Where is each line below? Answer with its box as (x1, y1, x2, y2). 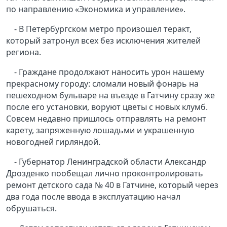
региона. (6, 47, 41, 58)
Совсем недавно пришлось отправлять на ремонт (6, 113, 206, 125)
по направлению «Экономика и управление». (6, 4, 185, 15)
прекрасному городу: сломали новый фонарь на (6, 78, 199, 90)
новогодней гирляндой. (6, 136, 100, 148)
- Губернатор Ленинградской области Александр (14, 156, 206, 168)
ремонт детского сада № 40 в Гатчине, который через (6, 179, 218, 191)
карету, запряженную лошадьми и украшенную (6, 125, 194, 136)
